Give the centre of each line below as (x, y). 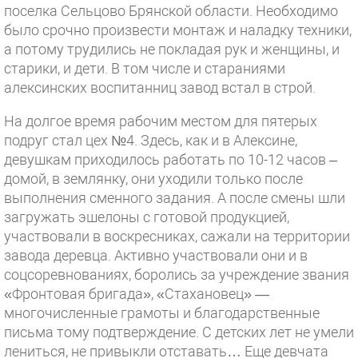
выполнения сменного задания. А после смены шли (175, 198)
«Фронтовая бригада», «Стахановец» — (137, 294)
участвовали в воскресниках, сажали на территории (177, 236)
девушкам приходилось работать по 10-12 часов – (171, 159)
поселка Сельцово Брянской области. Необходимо (171, 11)
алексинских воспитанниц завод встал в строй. (160, 88)
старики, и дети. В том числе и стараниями (145, 68)
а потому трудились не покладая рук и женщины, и (172, 49)
